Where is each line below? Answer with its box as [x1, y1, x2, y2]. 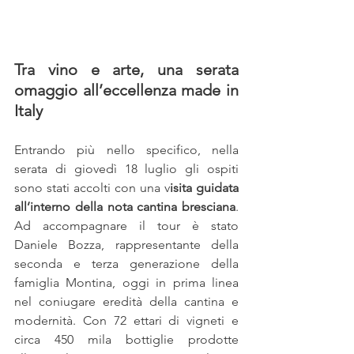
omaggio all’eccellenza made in [14, 80, 239, 100]
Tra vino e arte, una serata [14, 59, 239, 79]
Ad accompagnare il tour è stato [14, 217, 239, 233]
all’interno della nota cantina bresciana [14, 198, 235, 214]
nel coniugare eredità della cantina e [14, 293, 239, 309]
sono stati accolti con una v [14, 179, 170, 195]
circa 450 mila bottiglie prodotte [14, 331, 239, 347]
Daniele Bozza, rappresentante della [14, 236, 239, 252]
